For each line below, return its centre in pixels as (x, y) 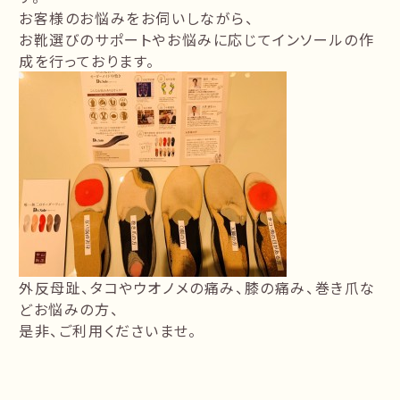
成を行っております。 (87, 61)
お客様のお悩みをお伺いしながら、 (137, 18)
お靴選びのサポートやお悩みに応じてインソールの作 (197, 40)
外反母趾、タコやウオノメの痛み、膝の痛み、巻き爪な (198, 288)
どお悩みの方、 (69, 309)
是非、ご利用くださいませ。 (108, 331)
